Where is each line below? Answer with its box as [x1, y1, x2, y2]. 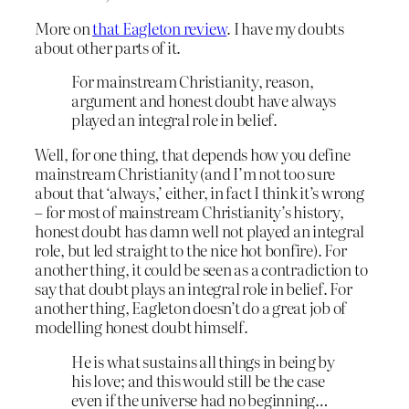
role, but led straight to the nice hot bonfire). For [35, 238, 347, 262]
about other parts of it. [35, 35, 182, 58]
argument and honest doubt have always [71, 89, 337, 112]
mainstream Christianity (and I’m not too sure [35, 162, 336, 185]
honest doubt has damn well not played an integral [35, 219, 365, 243]
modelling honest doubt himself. [35, 315, 248, 339]
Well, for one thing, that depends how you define [35, 142, 351, 166]
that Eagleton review [92, 16, 227, 39]
